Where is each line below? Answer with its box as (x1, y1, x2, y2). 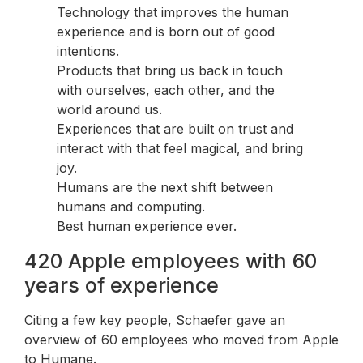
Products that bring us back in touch (57, 62, 283, 79)
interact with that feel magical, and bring (57, 139, 303, 156)
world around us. (57, 100, 162, 117)
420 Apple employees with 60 (24, 248, 317, 273)
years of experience (24, 272, 219, 297)
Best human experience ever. (57, 217, 237, 234)
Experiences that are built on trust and (57, 120, 293, 137)
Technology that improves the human (57, 3, 288, 20)
